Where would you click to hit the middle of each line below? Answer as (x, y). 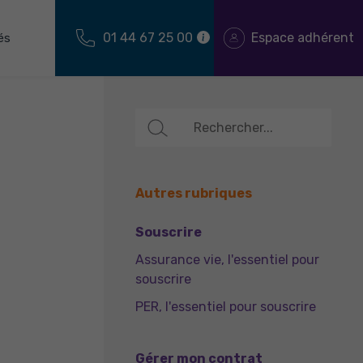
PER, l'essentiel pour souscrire (226, 307)
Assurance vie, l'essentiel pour (227, 260)
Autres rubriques (194, 193)
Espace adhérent (302, 38)
